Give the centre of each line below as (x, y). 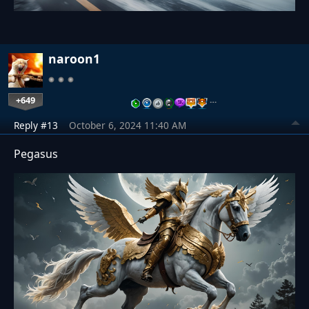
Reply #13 (36, 125)
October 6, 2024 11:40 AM (128, 125)
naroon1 (74, 58)
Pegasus (36, 153)
